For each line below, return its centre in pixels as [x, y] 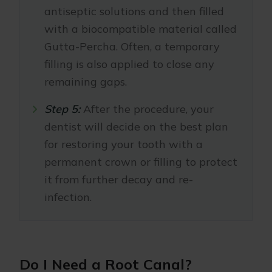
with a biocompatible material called [141, 29]
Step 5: [64, 109]
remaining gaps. [86, 82]
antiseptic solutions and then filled [134, 11]
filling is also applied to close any [129, 64]
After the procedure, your [148, 109]
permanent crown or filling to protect [141, 162]
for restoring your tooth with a [124, 144]
